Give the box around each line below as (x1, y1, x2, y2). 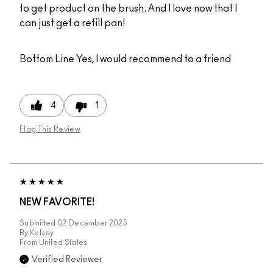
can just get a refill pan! (19, 18, 125, 29)
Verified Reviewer (32, 255, 102, 264)
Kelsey (29, 229, 54, 237)
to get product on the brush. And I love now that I (19, 4, 237, 14)
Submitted (19, 219, 57, 227)
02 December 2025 (57, 219, 127, 227)
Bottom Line (19, 54, 74, 65)
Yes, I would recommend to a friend (74, 54, 231, 65)
